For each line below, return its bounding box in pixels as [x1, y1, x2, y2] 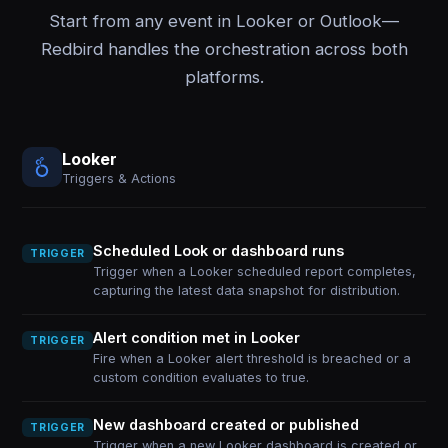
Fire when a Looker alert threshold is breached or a [92, 351, 411, 366]
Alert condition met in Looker [92, 329, 300, 346]
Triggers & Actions [62, 170, 177, 186]
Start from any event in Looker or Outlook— [49, 11, 399, 31]
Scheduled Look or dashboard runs [92, 242, 344, 259]
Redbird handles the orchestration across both [40, 39, 408, 59]
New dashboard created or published [92, 416, 359, 433]
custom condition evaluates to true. [92, 370, 309, 385]
